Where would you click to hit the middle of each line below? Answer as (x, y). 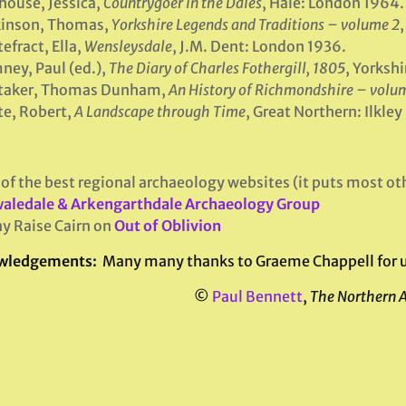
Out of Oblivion (167, 226)
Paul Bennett (258, 296)
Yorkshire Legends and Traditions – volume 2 (255, 24)
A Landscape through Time (159, 111)
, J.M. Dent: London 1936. (259, 46)
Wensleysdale (128, 46)
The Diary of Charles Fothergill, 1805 (227, 68)
